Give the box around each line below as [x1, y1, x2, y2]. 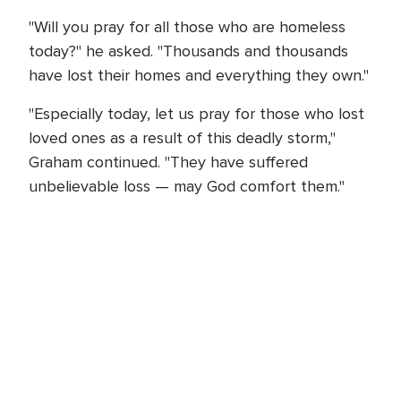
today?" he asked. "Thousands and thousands [29, 41, 348, 61]
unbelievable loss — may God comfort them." [29, 176, 345, 196]
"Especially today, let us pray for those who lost [29, 104, 364, 124]
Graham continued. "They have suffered [29, 152, 308, 172]
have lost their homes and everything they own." [29, 65, 369, 85]
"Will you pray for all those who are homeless [29, 17, 346, 37]
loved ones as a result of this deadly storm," [29, 128, 336, 148]
